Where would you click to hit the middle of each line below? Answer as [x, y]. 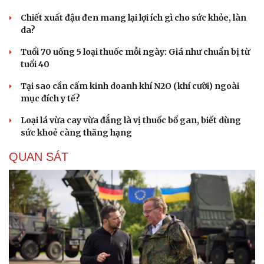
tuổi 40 [35, 64]
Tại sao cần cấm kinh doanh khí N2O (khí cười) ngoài [130, 86]
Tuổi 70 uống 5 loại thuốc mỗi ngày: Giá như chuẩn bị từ [135, 52]
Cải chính [28, 255]
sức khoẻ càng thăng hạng [76, 132]
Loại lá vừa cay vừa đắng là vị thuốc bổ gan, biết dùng [131, 120]
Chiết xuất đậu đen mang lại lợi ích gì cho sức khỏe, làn [133, 17]
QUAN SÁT [39, 156]
